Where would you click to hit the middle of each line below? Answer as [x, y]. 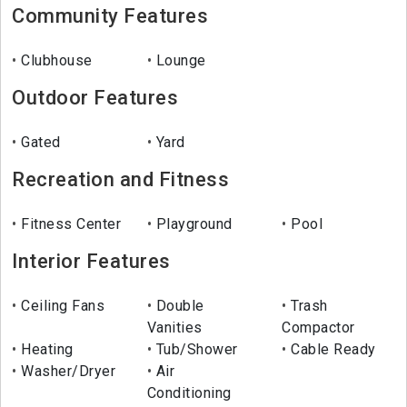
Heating [45, 350]
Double [178, 306]
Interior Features [91, 262]
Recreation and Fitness [120, 180]
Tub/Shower [195, 350]
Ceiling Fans [60, 306]
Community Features [110, 16]
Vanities [174, 328]
